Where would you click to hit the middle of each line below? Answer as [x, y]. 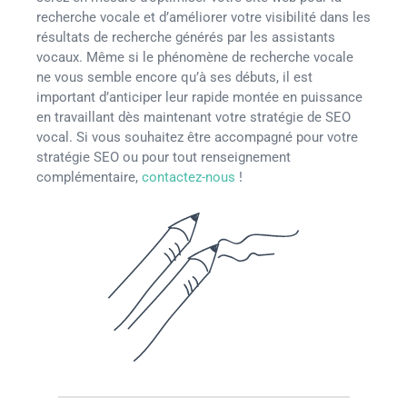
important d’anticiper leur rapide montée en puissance [199, 98]
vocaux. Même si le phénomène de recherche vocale [195, 58]
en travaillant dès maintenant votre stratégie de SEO [194, 118]
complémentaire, [89, 178]
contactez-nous [190, 178]
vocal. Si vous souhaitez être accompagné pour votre [197, 138]
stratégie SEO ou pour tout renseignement [164, 158]
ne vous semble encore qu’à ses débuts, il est [174, 78]
